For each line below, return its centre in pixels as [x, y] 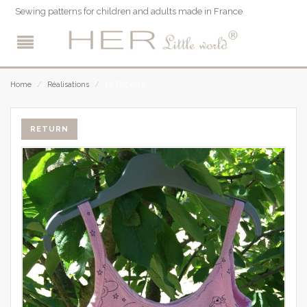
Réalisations [68, 85]
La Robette [125, 85]
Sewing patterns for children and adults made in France [129, 11]
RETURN [49, 130]
